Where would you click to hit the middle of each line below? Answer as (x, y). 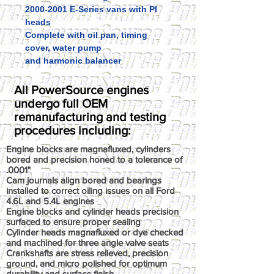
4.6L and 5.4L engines (50, 201)
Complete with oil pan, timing (86, 35)
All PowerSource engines (81, 90)
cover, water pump (63, 48)
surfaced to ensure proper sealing (73, 222)
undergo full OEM (61, 103)
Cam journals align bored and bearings (84, 180)
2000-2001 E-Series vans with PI (91, 9)
